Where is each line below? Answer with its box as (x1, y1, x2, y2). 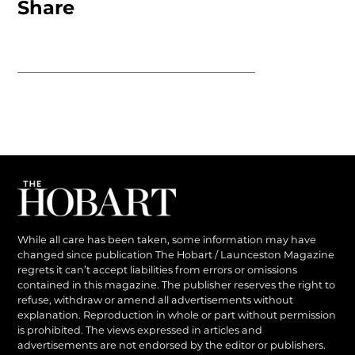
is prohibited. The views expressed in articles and (17, 324, 263, 337)
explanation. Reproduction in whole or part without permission (17, 309, 337, 322)
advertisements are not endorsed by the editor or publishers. (17, 339, 326, 352)
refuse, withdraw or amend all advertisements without (17, 294, 294, 307)
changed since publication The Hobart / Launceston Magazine (17, 249, 335, 261)
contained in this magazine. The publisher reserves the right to (17, 279, 336, 292)
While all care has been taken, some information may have (17, 234, 317, 246)
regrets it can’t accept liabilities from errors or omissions (17, 264, 298, 277)
